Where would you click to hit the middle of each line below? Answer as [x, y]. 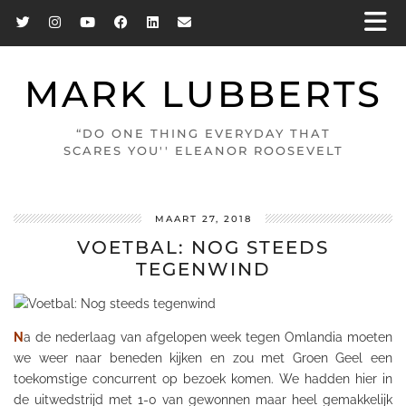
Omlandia [314, 337]
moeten [367, 337]
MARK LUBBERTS [203, 94]
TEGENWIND [203, 269]
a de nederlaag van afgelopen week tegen [155, 337]
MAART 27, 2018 [203, 219]
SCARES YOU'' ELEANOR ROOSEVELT [203, 150]
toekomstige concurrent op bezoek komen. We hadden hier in [203, 379]
